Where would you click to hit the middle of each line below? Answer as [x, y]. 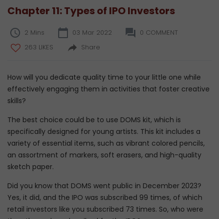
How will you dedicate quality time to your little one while [104, 77]
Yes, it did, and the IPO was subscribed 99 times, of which [105, 197]
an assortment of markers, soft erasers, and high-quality [104, 155]
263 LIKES [39, 47]
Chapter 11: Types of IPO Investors [91, 11]
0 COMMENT [159, 33]
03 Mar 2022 [92, 33]
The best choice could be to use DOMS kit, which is [94, 120]
